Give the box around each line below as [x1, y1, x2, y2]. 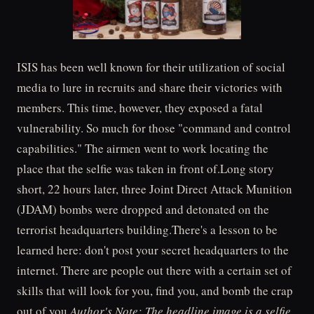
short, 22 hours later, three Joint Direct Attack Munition [17, 181, 292, 198]
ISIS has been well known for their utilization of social [17, 59, 285, 76]
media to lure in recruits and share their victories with [17, 79, 282, 96]
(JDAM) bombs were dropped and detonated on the [17, 201, 269, 218]
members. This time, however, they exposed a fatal [17, 100, 263, 116]
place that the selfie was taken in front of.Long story [17, 161, 274, 177]
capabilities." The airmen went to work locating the [17, 140, 268, 157]
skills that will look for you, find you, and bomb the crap [17, 282, 293, 299]
